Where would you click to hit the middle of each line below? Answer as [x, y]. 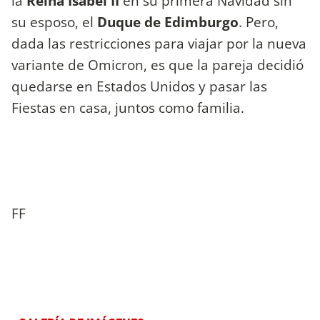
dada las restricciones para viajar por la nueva [159, 44]
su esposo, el [54, 22]
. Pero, [259, 22]
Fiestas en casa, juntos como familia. [128, 108]
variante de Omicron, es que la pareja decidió [157, 65]
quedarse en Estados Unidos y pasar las [139, 86]
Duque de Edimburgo [168, 22]
